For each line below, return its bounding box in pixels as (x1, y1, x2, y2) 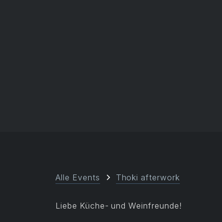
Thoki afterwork (115, 172, 180, 182)
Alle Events (55, 172, 100, 182)
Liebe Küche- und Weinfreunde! (55, 200, 182, 211)
